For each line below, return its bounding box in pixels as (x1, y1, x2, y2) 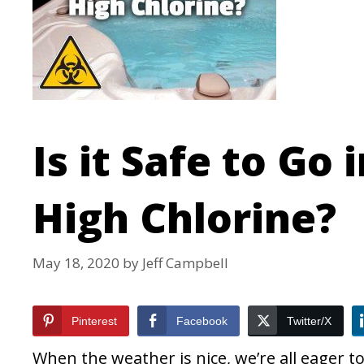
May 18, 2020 (32, 253, 119, 273)
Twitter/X (287, 314, 331, 328)
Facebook (176, 314, 227, 328)
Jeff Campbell (142, 253, 228, 273)
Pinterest (71, 314, 117, 328)
